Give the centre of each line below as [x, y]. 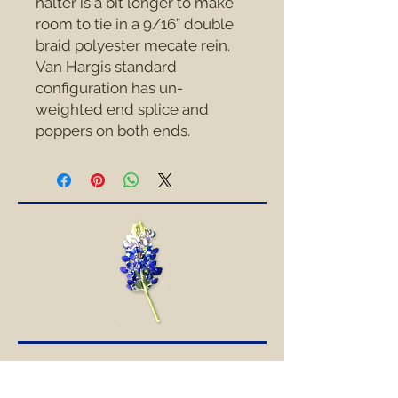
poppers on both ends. [113, 130]
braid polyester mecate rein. [133, 45]
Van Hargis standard [106, 66]
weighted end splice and [122, 109]
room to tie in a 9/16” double [135, 24]
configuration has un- [109, 88]
